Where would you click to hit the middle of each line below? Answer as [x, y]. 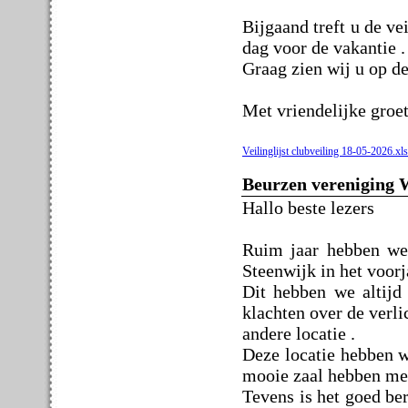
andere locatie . [299, 333]
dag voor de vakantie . [324, 47]
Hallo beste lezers [308, 207]
